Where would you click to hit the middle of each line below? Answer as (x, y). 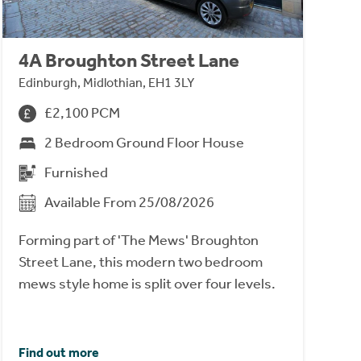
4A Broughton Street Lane (129, 61)
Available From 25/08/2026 (129, 203)
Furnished (76, 173)
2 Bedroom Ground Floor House (144, 143)
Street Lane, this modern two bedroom (140, 262)
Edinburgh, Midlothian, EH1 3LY (106, 83)
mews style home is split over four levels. (147, 284)
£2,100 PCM (82, 113)
